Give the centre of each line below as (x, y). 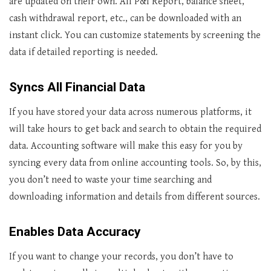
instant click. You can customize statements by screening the (135, 35)
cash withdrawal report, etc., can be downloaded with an (125, 18)
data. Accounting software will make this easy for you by (126, 146)
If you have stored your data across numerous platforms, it (130, 112)
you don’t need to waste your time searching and (110, 180)
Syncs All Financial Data (77, 87)
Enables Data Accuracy (75, 232)
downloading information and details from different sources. (135, 197)
